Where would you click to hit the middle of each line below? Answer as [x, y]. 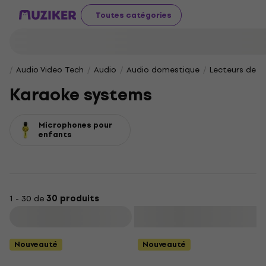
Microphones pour [75, 125]
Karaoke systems [81, 95]
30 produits [73, 199]
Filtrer [72, 217]
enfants [55, 134]
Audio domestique [163, 70]
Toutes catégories [134, 15]
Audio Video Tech [50, 70]
